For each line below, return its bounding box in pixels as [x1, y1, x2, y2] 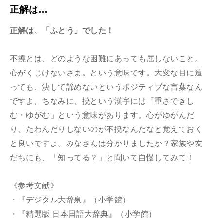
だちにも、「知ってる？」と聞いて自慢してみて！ [10, 153, 195, 162]
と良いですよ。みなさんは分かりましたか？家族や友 [10, 139, 202, 147]
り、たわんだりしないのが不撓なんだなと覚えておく [10, 125, 202, 133]
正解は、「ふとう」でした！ [10, 26, 114, 35]
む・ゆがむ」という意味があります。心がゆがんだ [10, 110, 195, 119]
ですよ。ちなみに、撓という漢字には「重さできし [10, 96, 195, 105]
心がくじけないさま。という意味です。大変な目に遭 [10, 68, 202, 77]
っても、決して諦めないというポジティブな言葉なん [10, 82, 202, 91]
